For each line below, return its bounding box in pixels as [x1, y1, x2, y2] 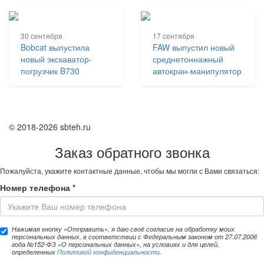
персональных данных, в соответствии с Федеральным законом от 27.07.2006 [12, 232, 257, 241]
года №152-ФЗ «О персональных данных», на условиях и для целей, [12, 239, 219, 249]
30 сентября [21, 30, 62, 41]
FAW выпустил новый [153, 41, 235, 53]
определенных [12, 247, 57, 256]
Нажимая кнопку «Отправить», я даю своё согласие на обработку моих [12, 224, 235, 233]
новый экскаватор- [21, 52, 92, 65]
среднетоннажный [153, 52, 223, 65]
